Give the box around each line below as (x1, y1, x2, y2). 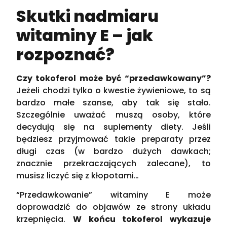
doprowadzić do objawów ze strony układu (16, 201, 211, 213)
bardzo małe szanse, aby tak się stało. (16, 96, 211, 108)
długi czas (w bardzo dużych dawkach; (16, 145, 211, 157)
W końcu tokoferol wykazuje (72, 213, 211, 225)
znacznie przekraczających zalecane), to (16, 157, 211, 169)
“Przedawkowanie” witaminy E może (16, 189, 211, 201)
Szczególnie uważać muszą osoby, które (16, 108, 211, 121)
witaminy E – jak (16, 23, 154, 47)
